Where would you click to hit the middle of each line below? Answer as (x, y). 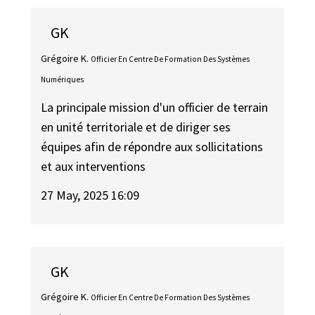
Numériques (63, 79)
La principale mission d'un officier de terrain (155, 108)
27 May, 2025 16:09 (90, 195)
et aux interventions (94, 167)
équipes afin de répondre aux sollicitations (152, 147)
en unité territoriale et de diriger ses (136, 127)
